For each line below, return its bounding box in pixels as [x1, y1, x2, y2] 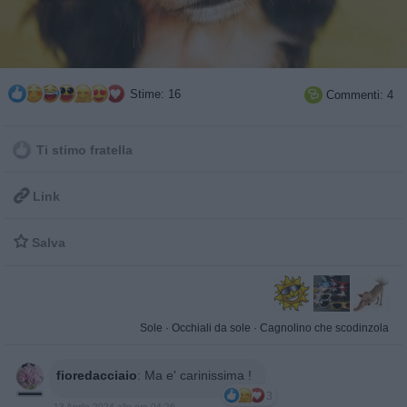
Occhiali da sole [172, 321, 251, 334]
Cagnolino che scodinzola [260, 321, 389, 334]
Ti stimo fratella [33, 144, 133, 158]
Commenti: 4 [323, 87, 393, 102]
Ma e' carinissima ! [144, 367, 252, 382]
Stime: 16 [126, 86, 181, 101]
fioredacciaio [56, 367, 137, 382]
